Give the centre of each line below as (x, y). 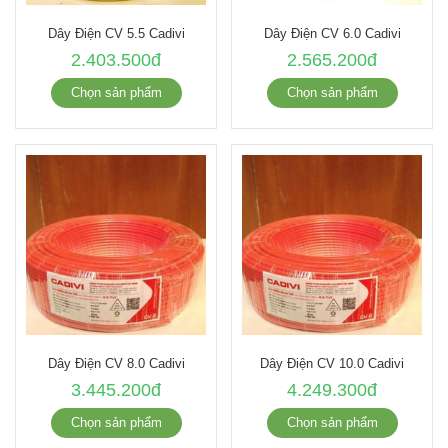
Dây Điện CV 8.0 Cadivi (116, 363)
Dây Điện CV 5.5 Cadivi (116, 33)
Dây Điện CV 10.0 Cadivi (332, 363)
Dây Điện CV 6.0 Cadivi (332, 33)
